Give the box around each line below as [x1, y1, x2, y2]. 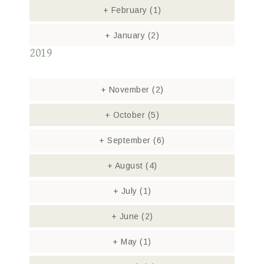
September [104, 136, 154, 145]
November [106, 85, 152, 94]
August [113, 161, 146, 170]
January [110, 31, 148, 40]
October [110, 110, 148, 120]
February [108, 5, 150, 15]
